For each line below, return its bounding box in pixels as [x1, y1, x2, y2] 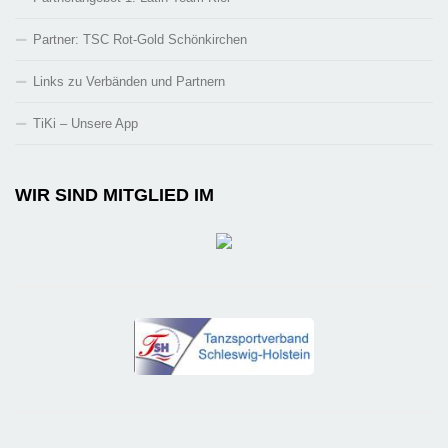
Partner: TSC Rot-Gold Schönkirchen [33, 32, 247, 48]
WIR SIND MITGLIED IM [15, 185, 214, 206]
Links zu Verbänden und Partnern [33, 74, 225, 90]
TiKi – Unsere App [33, 116, 138, 132]
